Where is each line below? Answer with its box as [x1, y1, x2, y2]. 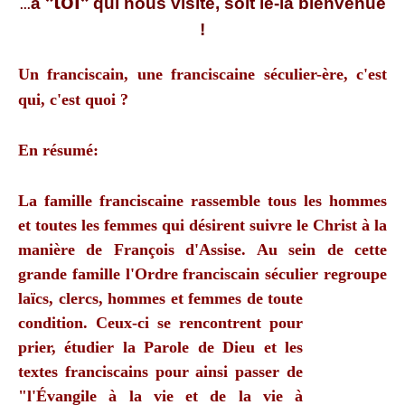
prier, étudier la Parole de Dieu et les [18, 337, 303, 356]
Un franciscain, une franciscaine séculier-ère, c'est [18, 64, 387, 83]
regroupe [324, 264, 387, 283]
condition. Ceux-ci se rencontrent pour [18, 313, 303, 332]
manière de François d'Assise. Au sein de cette [18, 240, 387, 259]
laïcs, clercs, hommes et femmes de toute [18, 288, 303, 307]
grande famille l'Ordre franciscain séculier [18, 264, 324, 283]
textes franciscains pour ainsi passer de [18, 362, 303, 381]
